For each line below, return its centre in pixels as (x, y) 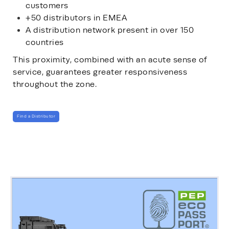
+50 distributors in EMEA (76, 18)
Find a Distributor (36, 116)
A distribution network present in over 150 (110, 30)
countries (45, 42)
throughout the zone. (55, 84)
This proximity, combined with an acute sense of (110, 60)
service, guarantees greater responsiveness (100, 72)
